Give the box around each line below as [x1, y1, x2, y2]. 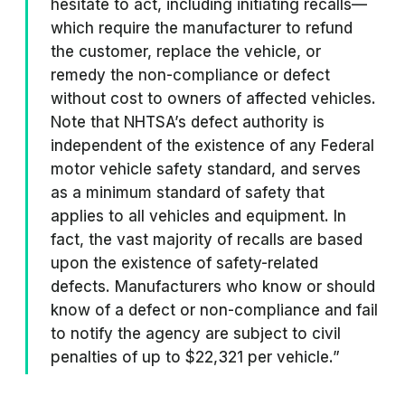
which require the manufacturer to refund [51, 19, 353, 37]
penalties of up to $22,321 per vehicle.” [51, 348, 340, 366]
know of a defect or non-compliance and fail [51, 301, 378, 319]
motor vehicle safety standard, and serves [51, 160, 361, 178]
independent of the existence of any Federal [51, 137, 374, 155]
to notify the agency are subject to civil [51, 325, 341, 343]
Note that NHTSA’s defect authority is [51, 113, 325, 131]
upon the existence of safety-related [51, 254, 318, 272]
